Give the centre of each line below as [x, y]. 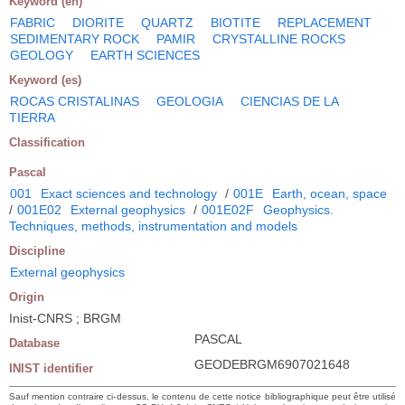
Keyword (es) [45, 80]
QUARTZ [167, 22]
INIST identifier [51, 368]
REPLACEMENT [325, 22]
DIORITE [98, 22]
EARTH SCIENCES [145, 55]
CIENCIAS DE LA [289, 101]
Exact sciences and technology [129, 193]
